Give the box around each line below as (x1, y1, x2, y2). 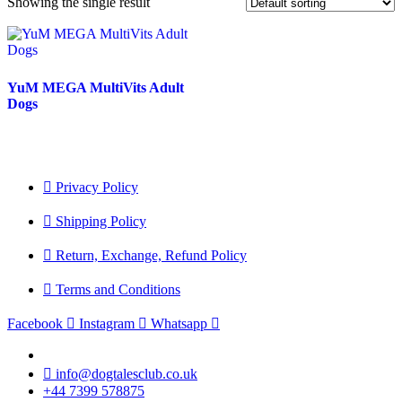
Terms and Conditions (56, 281, 180, 297)
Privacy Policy (56, 179, 138, 195)
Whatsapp (151, 315, 207, 331)
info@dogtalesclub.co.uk (56, 365, 197, 381)
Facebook (7, 315, 63, 331)
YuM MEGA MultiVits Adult (7, 79, 184, 95)
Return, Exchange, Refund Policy (56, 247, 247, 263)
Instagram (79, 315, 135, 331)
